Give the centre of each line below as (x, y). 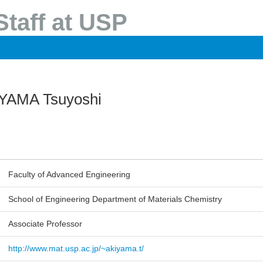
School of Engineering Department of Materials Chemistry (115, 199)
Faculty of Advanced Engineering (70, 174)
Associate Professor (45, 224)
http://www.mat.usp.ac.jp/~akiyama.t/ (76, 248)
